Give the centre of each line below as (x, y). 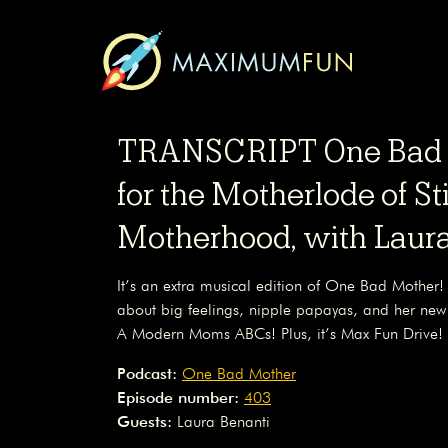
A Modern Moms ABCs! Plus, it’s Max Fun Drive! (280, 335)
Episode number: (178, 399)
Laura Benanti (223, 423)
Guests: (147, 423)
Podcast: (147, 375)
